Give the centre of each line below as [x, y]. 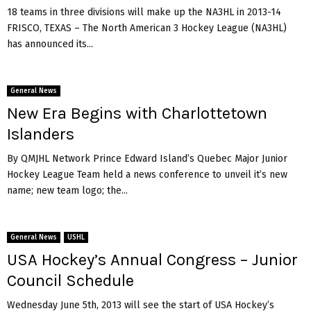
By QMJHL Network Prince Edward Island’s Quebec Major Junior [147, 158]
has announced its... [50, 44]
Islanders [41, 134]
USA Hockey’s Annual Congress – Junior [152, 259]
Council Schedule [70, 280]
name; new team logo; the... [67, 190]
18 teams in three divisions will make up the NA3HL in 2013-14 [144, 12]
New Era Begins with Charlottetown [137, 113]
